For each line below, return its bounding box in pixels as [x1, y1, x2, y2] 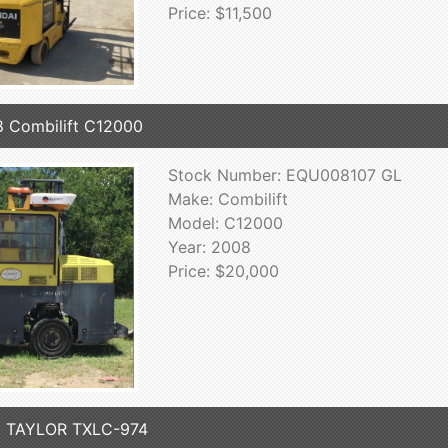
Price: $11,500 [167, 3, 272, 24]
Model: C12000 [167, 212, 283, 233]
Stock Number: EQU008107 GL [167, 164, 402, 185]
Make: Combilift [167, 188, 288, 209]
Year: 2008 [167, 236, 251, 257]
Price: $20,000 [167, 260, 279, 281]
